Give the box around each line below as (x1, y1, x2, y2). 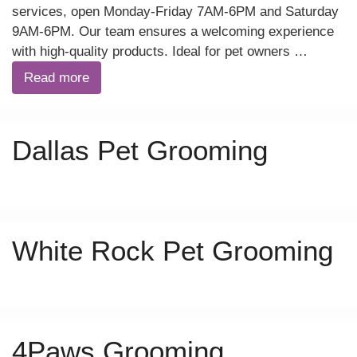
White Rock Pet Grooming (12, 235, 333, 267)
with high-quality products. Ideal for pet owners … (12, 44, 308, 60)
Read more (24, 70, 89, 86)
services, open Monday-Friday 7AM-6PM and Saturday (12, 4, 339, 20)
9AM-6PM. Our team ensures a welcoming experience (12, 24, 334, 40)
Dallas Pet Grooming (12, 135, 268, 167)
